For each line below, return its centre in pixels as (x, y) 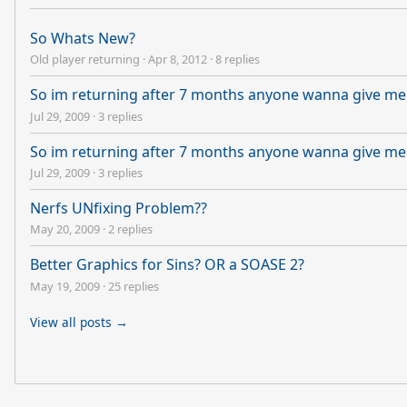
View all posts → (79, 322)
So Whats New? (83, 38)
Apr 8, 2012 (178, 60)
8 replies (238, 60)
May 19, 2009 (65, 286)
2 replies (130, 229)
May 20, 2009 (65, 229)
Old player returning (85, 60)
